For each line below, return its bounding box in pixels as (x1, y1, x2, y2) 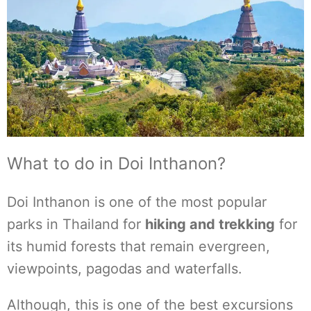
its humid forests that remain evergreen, (7, 238, 270, 255)
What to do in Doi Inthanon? (7, 153, 226, 174)
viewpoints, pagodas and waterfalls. (7, 260, 242, 277)
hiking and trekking (145, 216, 275, 233)
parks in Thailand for (7, 216, 145, 233)
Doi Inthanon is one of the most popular (7, 194, 267, 210)
